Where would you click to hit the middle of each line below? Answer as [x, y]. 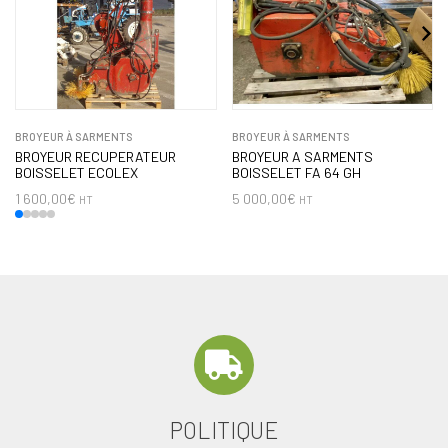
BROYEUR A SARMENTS [302, 156]
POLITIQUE [224, 429]
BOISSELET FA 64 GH [296, 172]
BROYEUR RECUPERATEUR [95, 156]
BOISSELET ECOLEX [76, 172]
